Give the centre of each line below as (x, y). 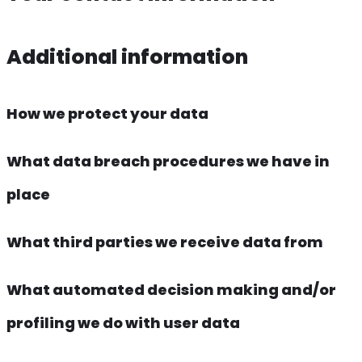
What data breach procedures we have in (168, 161)
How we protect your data (107, 113)
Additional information (127, 57)
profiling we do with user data (123, 322)
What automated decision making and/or (171, 289)
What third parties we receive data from (165, 242)
